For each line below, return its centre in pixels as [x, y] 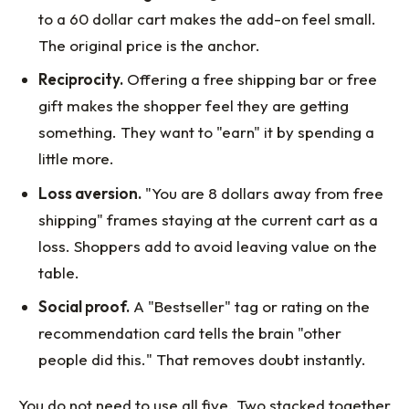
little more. [77, 159]
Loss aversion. [90, 193]
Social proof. [84, 307]
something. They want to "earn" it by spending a [207, 132]
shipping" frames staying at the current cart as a [209, 219]
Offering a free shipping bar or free [251, 79]
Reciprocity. [81, 79]
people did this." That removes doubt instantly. [203, 360]
